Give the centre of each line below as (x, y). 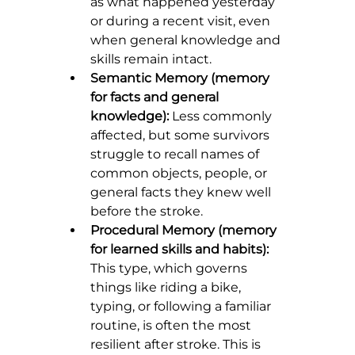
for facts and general (156, 97)
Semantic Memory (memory (181, 78)
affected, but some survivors (181, 136)
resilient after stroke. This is (177, 345)
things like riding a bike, (167, 288)
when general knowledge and (187, 40)
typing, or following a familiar (182, 307)
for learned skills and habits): (179, 250)
